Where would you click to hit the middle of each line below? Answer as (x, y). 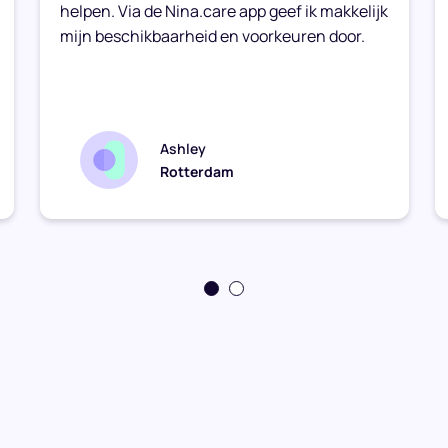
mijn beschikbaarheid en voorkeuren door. (212, 35)
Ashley (183, 148)
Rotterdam (197, 171)
